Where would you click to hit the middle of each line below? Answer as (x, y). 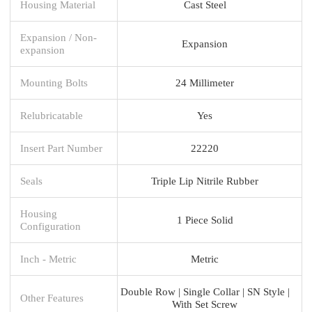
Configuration (50, 226)
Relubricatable (52, 115)
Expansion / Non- (58, 37)
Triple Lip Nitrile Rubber (205, 180)
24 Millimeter (205, 82)
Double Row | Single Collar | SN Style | (205, 291)
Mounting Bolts (54, 82)
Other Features (52, 297)
